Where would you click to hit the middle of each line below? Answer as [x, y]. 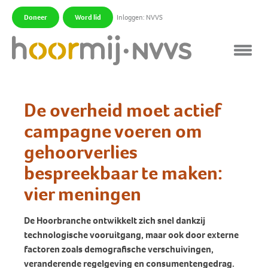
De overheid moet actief [122, 110]
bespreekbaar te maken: [123, 173]
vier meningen [83, 194]
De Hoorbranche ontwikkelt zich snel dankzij [115, 220]
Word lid [88, 17]
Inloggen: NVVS [140, 17]
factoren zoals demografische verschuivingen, [119, 249]
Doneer [36, 17]
